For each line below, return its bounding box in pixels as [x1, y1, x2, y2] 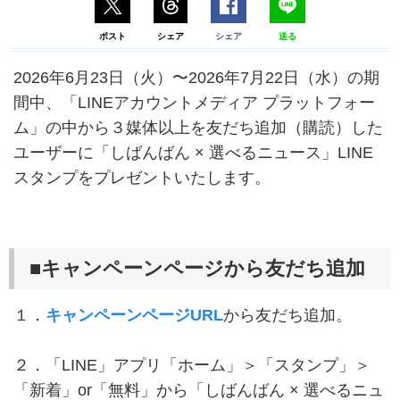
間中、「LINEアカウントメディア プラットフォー [13, 94, 375, 112]
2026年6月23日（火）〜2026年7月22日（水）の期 [13, 69, 379, 87]
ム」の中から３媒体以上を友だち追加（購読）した [13, 119, 383, 137]
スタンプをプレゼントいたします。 [13, 169, 271, 187]
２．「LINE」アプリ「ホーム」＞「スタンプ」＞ [13, 356, 371, 375]
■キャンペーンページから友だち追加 [29, 257, 365, 280]
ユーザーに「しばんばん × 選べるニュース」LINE [13, 144, 373, 162]
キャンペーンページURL [46, 306, 223, 325]
